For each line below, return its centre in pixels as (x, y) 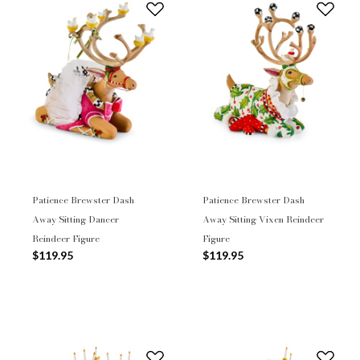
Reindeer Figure (66, 239)
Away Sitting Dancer (76, 220)
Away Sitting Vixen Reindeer (263, 220)
